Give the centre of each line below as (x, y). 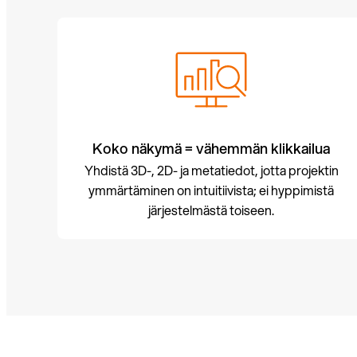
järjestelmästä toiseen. (212, 210)
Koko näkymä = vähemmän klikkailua (212, 149)
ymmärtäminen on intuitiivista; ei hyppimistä (212, 190)
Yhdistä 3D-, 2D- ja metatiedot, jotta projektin (211, 171)
